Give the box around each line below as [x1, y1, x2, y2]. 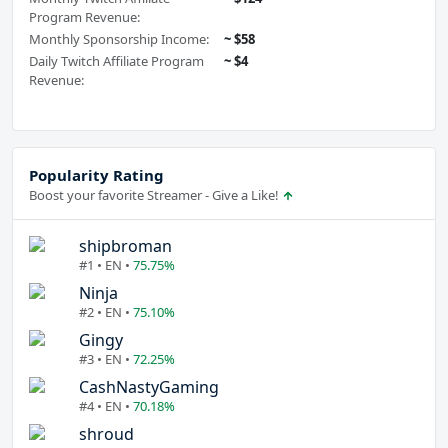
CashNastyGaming [79, 376, 219, 399]
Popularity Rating [29, 165, 164, 186]
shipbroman [79, 235, 172, 258]
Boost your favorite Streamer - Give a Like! [29, 186, 282, 205]
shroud [79, 423, 134, 446]
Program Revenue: [29, 8, 140, 27]
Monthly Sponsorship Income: [29, 30, 209, 49]
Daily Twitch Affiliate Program [29, 52, 204, 71]
